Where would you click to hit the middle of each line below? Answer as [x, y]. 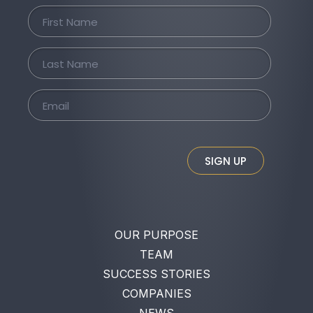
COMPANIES [156, 293]
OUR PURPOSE [156, 235]
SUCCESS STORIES [156, 274]
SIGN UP [226, 161]
